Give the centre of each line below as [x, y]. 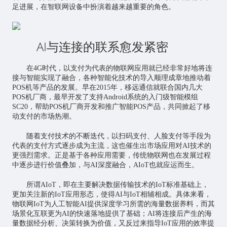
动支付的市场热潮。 [44, 117]
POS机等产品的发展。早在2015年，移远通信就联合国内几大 [107, 88]
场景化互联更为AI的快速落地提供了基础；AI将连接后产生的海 [112, 214]
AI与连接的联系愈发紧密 [102, 47]
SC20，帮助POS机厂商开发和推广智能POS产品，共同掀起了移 [111, 107]
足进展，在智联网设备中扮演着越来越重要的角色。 [93, 7]
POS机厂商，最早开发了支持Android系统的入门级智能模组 [105, 97]
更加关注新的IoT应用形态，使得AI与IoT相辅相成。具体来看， [111, 195]
